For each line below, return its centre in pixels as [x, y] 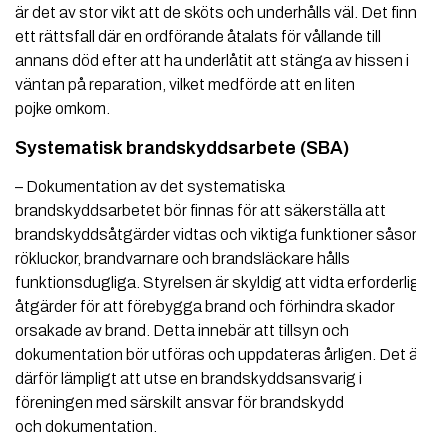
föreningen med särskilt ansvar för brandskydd [179, 403]
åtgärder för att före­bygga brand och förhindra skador [205, 307]
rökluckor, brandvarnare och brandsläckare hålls [182, 259]
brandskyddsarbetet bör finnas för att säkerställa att [200, 211]
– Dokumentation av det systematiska [150, 187]
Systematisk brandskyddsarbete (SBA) [182, 148]
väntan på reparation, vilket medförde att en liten [185, 85]
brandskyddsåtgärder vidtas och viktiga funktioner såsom [220, 235]
